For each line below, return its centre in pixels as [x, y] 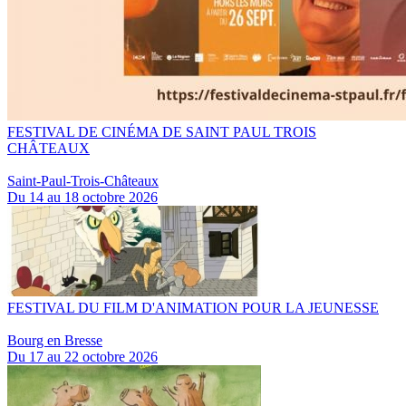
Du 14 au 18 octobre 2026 [82, 197]
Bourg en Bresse [55, 340]
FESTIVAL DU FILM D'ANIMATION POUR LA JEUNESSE [193, 308]
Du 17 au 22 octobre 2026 [82, 357]
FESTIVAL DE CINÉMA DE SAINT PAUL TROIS [162, 132]
